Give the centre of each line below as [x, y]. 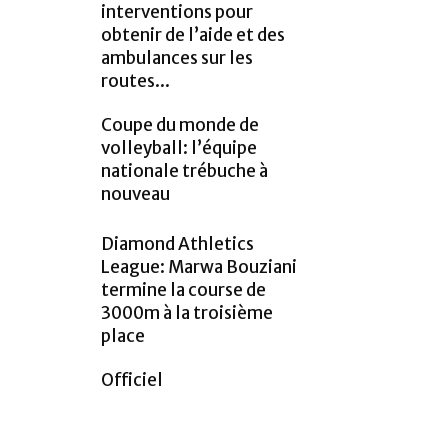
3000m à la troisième [187, 313]
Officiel [132, 380]
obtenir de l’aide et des [193, 35]
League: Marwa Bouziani [199, 267]
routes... [135, 81]
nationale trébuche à [184, 171]
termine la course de [183, 290]
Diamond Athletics [177, 244]
